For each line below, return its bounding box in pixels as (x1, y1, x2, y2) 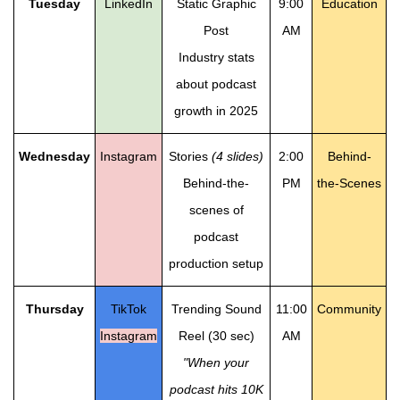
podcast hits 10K (169, 382, 263, 397)
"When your (183, 355, 249, 371)
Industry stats (178, 50, 254, 65)
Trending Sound (171, 302, 262, 317)
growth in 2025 (174, 104, 258, 119)
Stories (169, 149, 212, 164)
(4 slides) (212, 149, 263, 164)
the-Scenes (317, 176, 381, 191)
